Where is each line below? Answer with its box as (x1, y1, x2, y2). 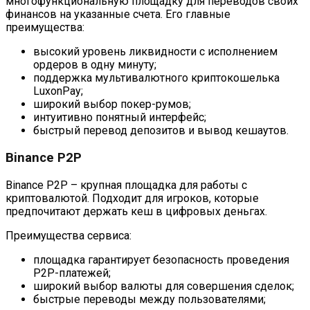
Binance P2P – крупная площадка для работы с (6, 178, 247, 192)
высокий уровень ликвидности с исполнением (33, 45, 277, 59)
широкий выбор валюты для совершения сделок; (33, 279, 294, 293)
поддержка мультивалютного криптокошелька (33, 71, 280, 85)
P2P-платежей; (33, 266, 111, 280)
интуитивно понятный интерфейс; (33, 111, 206, 125)
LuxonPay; (33, 84, 83, 98)
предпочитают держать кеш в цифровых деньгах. (6, 204, 267, 218)
